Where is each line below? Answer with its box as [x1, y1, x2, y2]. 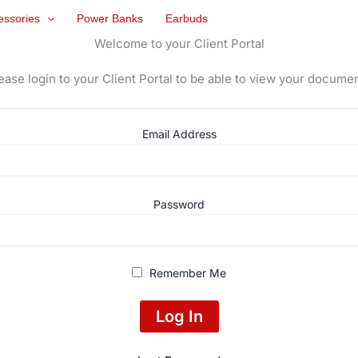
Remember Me [146, 265, 226, 280]
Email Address [141, 126, 217, 141]
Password [153, 197, 205, 211]
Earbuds [165, 12, 209, 26]
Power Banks [77, 12, 144, 26]
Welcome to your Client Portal [93, 35, 265, 51]
